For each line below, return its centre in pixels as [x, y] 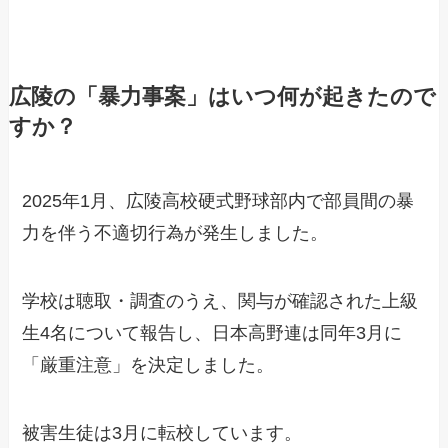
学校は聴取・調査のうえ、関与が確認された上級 [220, 301]
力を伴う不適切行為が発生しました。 [175, 233]
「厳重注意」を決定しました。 [148, 365]
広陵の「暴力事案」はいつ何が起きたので [222, 97]
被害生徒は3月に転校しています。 [162, 432]
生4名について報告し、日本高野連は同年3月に [212, 333]
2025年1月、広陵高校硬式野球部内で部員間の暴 [218, 201]
